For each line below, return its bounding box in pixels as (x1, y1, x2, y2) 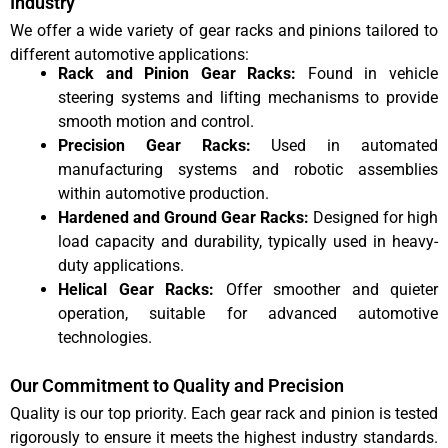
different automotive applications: (10, 44, 249, 64)
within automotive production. (58, 184, 269, 204)
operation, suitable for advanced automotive (58, 304, 438, 324)
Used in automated (271, 136, 439, 156)
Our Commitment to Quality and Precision (10, 375, 344, 397)
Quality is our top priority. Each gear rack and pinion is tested (10, 404, 438, 424)
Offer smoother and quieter (225, 280, 438, 300)
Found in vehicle (296, 64, 439, 84)
